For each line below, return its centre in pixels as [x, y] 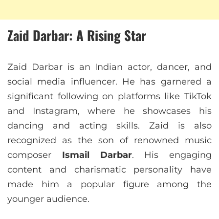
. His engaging [172, 155]
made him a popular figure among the [109, 185]
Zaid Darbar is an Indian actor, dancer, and [109, 67]
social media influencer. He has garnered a [109, 82]
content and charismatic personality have [109, 170]
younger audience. [48, 199]
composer [35, 155]
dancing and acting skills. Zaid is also [109, 126]
